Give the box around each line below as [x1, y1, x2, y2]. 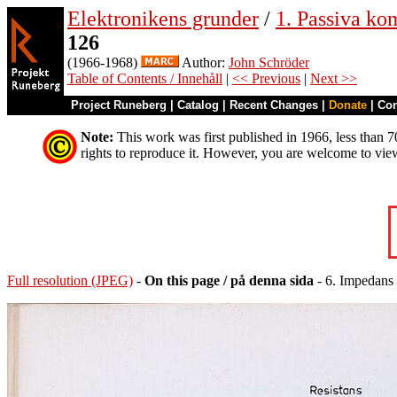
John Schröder [229, 55, 309, 70]
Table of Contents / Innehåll [67, 71, 222, 86]
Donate [329, 98, 367, 112]
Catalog [177, 98, 219, 112]
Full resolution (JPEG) [7, 273, 133, 288]
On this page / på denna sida [144, 273, 314, 288]
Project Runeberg [71, 98, 167, 112]
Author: [179, 55, 229, 70]
